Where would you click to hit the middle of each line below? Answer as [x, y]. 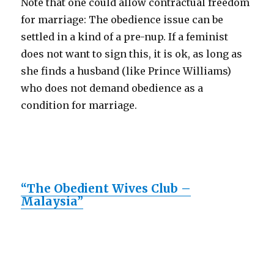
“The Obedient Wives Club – [106, 189]
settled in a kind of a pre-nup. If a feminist [125, 37]
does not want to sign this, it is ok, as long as [132, 54]
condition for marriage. [79, 106]
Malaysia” [52, 202]
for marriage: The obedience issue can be [122, 20]
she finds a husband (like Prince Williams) [126, 71]
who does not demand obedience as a [112, 88]
